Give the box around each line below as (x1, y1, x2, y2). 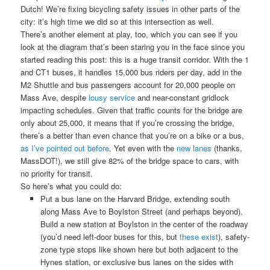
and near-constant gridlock (135, 92, 230, 104)
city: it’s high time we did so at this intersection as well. (20, 16, 215, 28)
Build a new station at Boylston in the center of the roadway (40, 218, 248, 230)
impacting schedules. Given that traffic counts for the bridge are (20, 104, 243, 116)
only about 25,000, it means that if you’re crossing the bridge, (20, 117, 235, 129)
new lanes (177, 142, 212, 154)
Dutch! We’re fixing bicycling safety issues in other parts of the (20, 3, 240, 15)
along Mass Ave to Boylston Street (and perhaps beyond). (40, 206, 243, 218)
